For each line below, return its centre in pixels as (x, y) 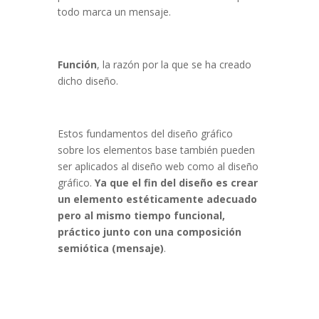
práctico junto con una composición (149, 232)
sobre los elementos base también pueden (156, 150)
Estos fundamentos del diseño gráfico (145, 134)
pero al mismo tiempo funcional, (141, 216)
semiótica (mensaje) (110, 249)
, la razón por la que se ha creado (174, 65)
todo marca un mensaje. (114, 12)
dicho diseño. (88, 81)
